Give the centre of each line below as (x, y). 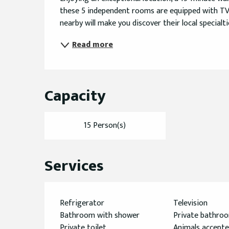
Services (74, 166)
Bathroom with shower (100, 216)
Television (190, 203)
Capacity (75, 96)
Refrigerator (82, 203)
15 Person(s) (105, 126)
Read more (93, 45)
